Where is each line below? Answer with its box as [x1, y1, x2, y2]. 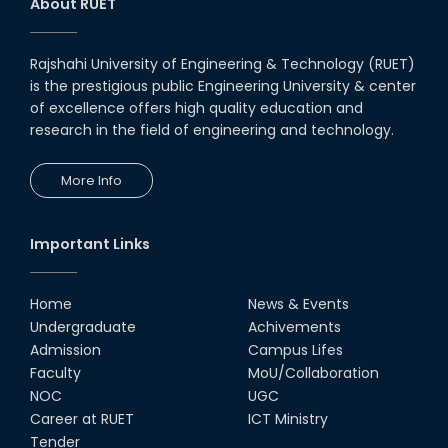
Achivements [248, 317, 341, 338]
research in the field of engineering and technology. [30, 120, 394, 141]
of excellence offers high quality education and [30, 98, 363, 119]
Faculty [30, 363, 81, 384]
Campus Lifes [248, 340, 343, 361]
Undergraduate [30, 317, 136, 338]
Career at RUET [30, 409, 134, 430]
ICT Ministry [248, 409, 328, 430]
